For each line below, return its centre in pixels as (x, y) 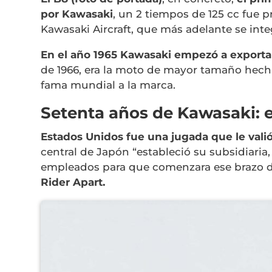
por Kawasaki (77, 14)
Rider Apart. (73, 182)
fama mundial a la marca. (108, 85)
